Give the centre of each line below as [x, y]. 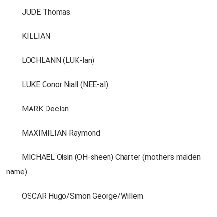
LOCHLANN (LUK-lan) [51, 60]
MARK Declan [38, 109]
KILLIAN [29, 36]
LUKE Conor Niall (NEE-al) [57, 85]
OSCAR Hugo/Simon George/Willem [75, 196]
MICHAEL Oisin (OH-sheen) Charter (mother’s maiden [104, 157]
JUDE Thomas [39, 12]
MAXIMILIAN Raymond [54, 133]
